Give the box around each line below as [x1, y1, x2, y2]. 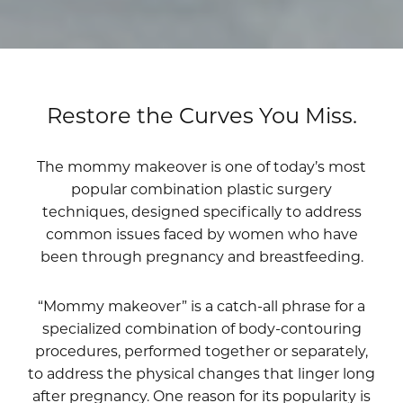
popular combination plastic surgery [71, 178, 332, 198]
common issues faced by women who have [45, 223, 358, 243]
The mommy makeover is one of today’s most [37, 156, 366, 175]
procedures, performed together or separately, [35, 340, 368, 360]
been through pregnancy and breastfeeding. [40, 246, 363, 265]
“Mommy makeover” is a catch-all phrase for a [38, 295, 365, 315]
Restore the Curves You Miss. [46, 100, 357, 129]
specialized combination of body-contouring [41, 318, 362, 337]
